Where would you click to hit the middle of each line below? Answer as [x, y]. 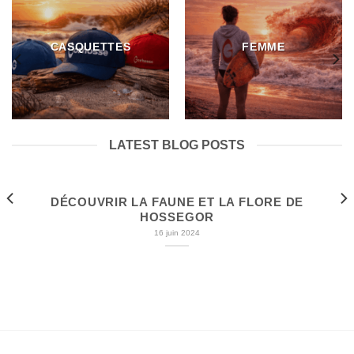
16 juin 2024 [177, 233]
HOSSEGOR [177, 217]
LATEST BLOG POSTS [177, 145]
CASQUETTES [90, 47]
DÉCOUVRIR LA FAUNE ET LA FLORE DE [177, 202]
